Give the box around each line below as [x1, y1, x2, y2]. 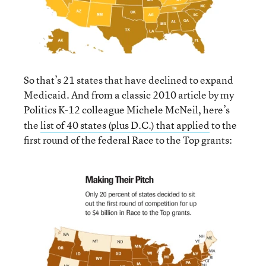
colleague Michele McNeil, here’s [82, 103, 230, 116]
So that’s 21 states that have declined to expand [24, 73, 233, 87]
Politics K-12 [24, 103, 80, 116]
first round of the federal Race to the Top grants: [24, 133, 232, 147]
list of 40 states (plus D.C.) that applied [40, 118, 210, 132]
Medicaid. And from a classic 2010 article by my [24, 88, 234, 102]
